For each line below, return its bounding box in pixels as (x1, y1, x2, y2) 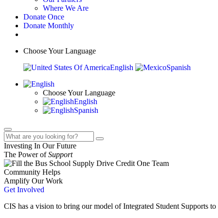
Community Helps (4, 168, 60, 176)
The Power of (4, 150, 48, 159)
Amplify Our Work (4, 177, 63, 185)
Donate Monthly (23, 21, 74, 30)
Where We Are (43, 4, 89, 12)
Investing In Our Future (4, 142, 76, 150)
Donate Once (23, 13, 64, 21)
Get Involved (4, 185, 44, 194)
